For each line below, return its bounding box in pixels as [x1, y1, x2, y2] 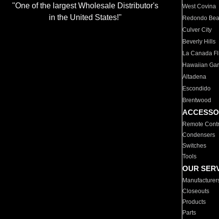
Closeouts [182, 188, 210, 195]
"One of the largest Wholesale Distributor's [12, 1, 158, 10]
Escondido [182, 85, 211, 92]
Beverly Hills [182, 38, 216, 45]
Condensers [182, 131, 216, 138]
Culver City [182, 26, 212, 33]
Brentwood [182, 97, 212, 104]
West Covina [182, 3, 217, 10]
